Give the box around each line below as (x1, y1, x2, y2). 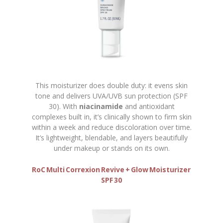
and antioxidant (122, 102, 175, 111)
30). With (48, 102, 79, 111)
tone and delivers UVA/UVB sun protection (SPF (35, 91, 188, 101)
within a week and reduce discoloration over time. (31, 122, 192, 132)
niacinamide (79, 102, 123, 111)
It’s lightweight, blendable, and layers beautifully (35, 133, 188, 143)
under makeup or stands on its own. (53, 143, 170, 153)
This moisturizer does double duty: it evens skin (35, 81, 188, 91)
